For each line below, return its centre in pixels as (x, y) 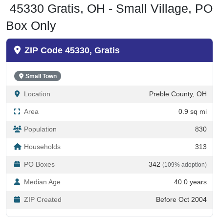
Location (37, 85)
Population (40, 120)
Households (42, 137)
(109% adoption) (185, 155)
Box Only (31, 16)
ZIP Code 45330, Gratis (72, 41)
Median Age (42, 173)
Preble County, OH (178, 85)
